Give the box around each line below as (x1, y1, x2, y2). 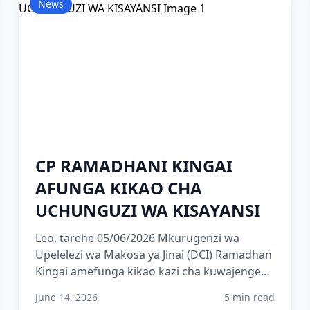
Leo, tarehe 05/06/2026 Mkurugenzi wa (35, 230, 239, 246)
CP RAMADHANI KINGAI (35, 154, 232, 177)
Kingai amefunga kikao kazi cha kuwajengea (35, 264, 267, 279)
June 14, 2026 (35, 291, 98, 304)
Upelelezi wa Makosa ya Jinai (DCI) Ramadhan (35, 247, 272, 262)
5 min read (224, 291, 275, 304)
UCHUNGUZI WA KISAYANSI (35, 199, 260, 221)
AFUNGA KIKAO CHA (35, 176, 202, 199)
